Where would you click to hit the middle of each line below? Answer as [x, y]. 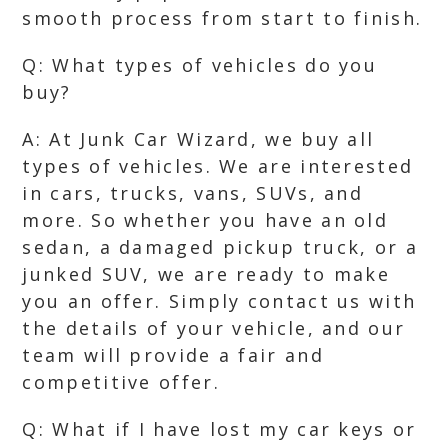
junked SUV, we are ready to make [206, 274]
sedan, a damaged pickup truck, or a [220, 247]
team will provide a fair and [173, 355]
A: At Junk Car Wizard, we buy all [198, 139]
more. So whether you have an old [205, 220]
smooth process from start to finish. [222, 18]
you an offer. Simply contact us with [219, 301]
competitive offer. [121, 382]
